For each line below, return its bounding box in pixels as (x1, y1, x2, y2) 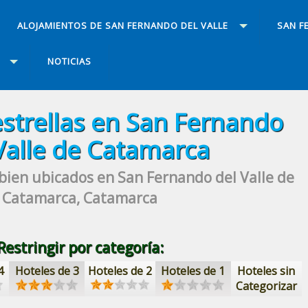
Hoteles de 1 (161, 263, 225, 278)
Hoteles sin (237, 263, 296, 278)
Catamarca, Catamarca (2, 188, 158, 208)
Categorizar (235, 278, 297, 294)
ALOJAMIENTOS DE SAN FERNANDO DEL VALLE (16, 19, 228, 32)
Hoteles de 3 (14, 263, 79, 278)
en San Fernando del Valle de (93, 167, 295, 187)
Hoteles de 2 (87, 263, 152, 278)
